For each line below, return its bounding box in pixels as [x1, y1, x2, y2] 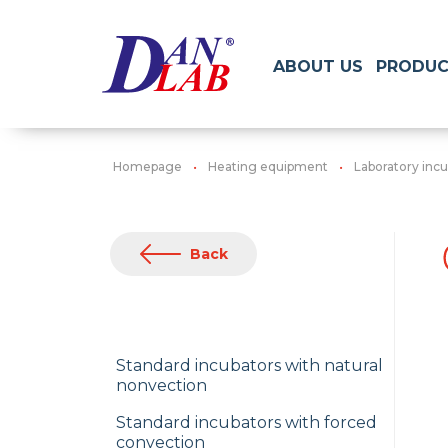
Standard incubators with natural [116, 356, 383, 375]
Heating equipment [208, 159, 328, 174]
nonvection [116, 376, 207, 395]
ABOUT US [273, 56, 363, 76]
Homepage [113, 159, 182, 174]
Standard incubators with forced [116, 413, 377, 432]
